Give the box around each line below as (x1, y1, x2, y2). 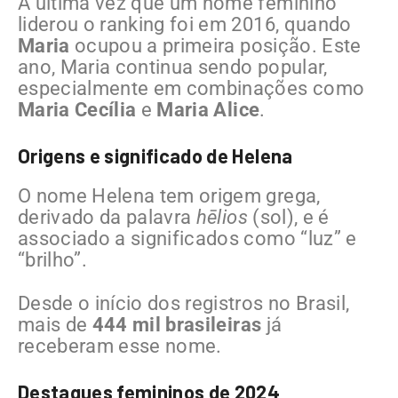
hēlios (195, 205, 248, 228)
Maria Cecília (18, 98, 137, 121)
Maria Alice (156, 98, 260, 121)
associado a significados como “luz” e (18, 227, 357, 250)
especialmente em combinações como (18, 76, 365, 99)
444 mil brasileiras (92, 313, 262, 336)
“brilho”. (18, 248, 88, 271)
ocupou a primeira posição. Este (69, 34, 362, 57)
